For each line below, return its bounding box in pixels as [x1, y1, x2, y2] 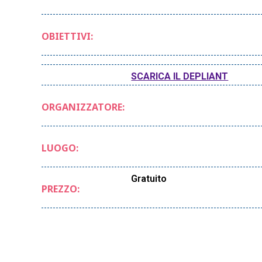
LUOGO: [42, 141, 79, 154]
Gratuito [131, 173, 167, 184]
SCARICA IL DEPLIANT [131, 70, 229, 82]
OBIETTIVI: [42, 29, 94, 43]
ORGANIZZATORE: [42, 100, 125, 113]
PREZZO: [42, 182, 80, 195]
